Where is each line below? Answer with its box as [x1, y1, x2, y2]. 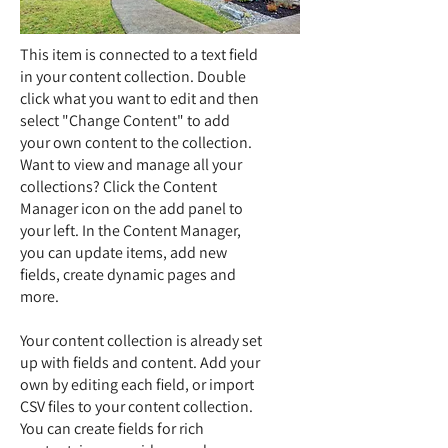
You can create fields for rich [20, 418, 204, 439]
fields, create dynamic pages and [20, 264, 236, 285]
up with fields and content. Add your [20, 352, 260, 373]
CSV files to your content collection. [20, 396, 253, 417]
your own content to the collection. [20, 132, 252, 153]
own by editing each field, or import [20, 374, 254, 395]
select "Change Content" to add [20, 110, 230, 131]
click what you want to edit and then [20, 88, 259, 109]
